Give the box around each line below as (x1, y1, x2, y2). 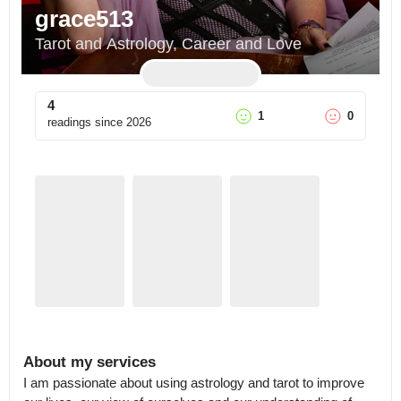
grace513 (35, 5, 133, 32)
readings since (47, 115, 123, 129)
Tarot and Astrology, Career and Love (35, 35, 302, 53)
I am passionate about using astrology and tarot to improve (23, 375, 364, 390)
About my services (23, 354, 156, 371)
